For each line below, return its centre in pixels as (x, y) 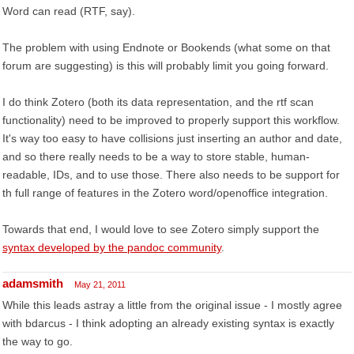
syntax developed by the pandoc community (112, 247)
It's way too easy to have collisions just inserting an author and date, (172, 138)
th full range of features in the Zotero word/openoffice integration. (165, 193)
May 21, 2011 (100, 284)
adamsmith (33, 283)
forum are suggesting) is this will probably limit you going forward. (166, 66)
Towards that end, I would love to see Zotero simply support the (161, 229)
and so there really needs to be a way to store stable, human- (156, 156)
